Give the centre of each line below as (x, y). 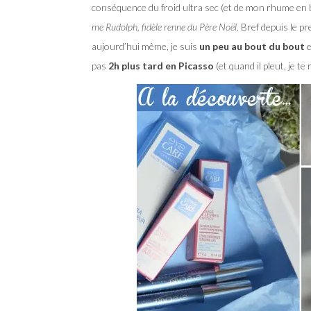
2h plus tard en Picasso (161, 66)
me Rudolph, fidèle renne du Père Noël (164, 27)
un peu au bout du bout (252, 47)
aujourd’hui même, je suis (145, 47)
